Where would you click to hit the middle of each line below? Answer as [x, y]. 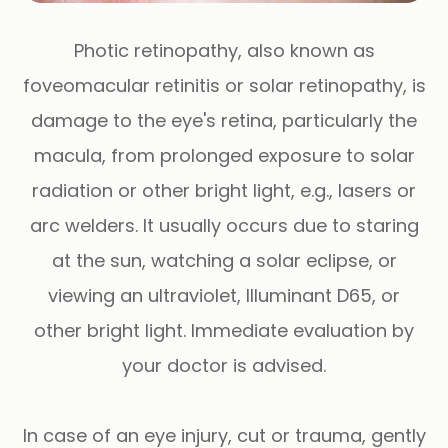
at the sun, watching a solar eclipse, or [224, 260]
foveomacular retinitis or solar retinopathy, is [224, 85]
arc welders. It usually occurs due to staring [224, 225]
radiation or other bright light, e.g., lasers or [224, 190]
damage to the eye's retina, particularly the [224, 120]
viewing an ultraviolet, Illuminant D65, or [224, 295]
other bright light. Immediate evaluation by [224, 330]
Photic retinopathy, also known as [224, 50]
